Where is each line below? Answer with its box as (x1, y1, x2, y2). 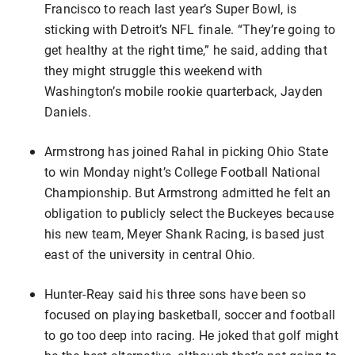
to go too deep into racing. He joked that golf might (44, 326, 338, 344)
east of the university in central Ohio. (44, 246, 256, 263)
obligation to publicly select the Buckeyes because (44, 204, 334, 222)
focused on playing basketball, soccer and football (44, 306, 336, 323)
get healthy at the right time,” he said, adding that (44, 41, 327, 59)
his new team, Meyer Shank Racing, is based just (44, 225, 325, 242)
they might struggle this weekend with (44, 62, 263, 79)
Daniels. (44, 103, 91, 120)
